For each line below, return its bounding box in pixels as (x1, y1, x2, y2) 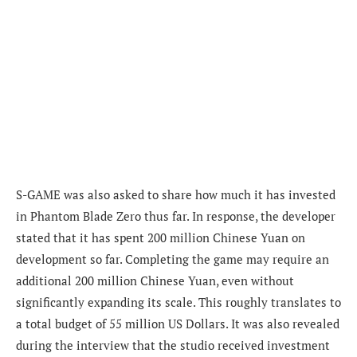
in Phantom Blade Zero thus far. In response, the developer (16, 208, 335, 225)
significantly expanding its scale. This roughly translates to (16, 294, 341, 311)
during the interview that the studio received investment (16, 337, 330, 354)
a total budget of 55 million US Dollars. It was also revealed (16, 316, 339, 332)
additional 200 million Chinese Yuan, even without (16, 273, 294, 289)
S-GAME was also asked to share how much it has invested (16, 186, 335, 203)
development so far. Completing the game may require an (16, 251, 329, 268)
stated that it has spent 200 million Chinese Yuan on (16, 229, 305, 246)
